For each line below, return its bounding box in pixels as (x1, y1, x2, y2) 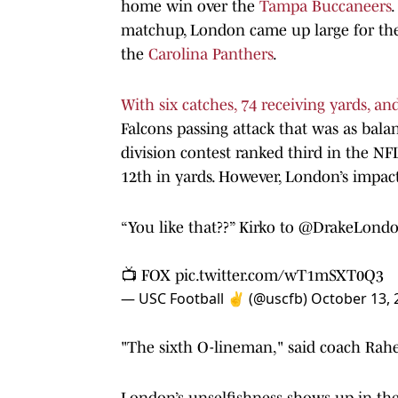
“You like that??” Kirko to (121, 218, 298, 236)
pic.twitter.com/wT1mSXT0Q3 (175, 266, 384, 284)
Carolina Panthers (148, 44, 273, 63)
